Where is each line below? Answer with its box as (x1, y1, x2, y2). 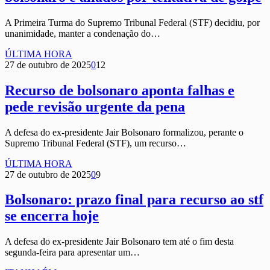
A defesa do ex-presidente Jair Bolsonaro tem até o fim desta (5, 236, 234, 247)
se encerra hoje (5, 208, 99, 224)
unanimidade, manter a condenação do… (5, 28, 160, 39)
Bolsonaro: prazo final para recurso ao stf (5, 192, 263, 208)
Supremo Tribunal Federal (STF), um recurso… (5, 137, 186, 148)
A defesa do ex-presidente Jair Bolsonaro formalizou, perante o (5, 127, 243, 137)
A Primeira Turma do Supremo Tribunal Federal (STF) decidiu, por (5, 17, 260, 28)
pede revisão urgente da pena (5, 98, 185, 115)
